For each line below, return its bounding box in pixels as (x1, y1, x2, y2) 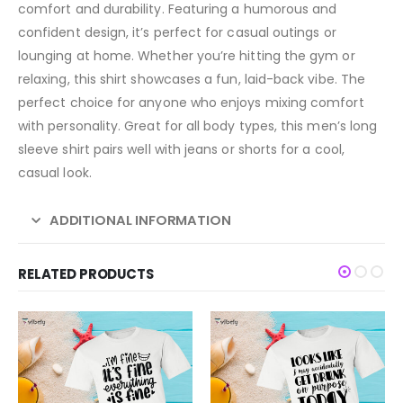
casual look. (18, 164, 92, 183)
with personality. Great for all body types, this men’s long (18, 117, 378, 136)
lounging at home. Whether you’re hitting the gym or (18, 47, 355, 66)
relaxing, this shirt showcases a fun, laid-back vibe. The (18, 70, 365, 89)
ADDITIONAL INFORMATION (49, 210, 231, 230)
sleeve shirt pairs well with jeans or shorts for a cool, (18, 140, 345, 159)
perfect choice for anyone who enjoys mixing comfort (18, 94, 364, 112)
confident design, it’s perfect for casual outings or (18, 23, 336, 42)
